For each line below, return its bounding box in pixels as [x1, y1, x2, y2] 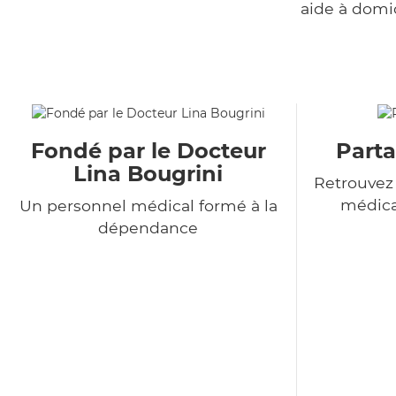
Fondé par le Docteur [30, 138, 266, 164]
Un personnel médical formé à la [19, 196, 278, 216]
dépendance [98, 218, 198, 238]
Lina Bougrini [73, 161, 223, 187]
